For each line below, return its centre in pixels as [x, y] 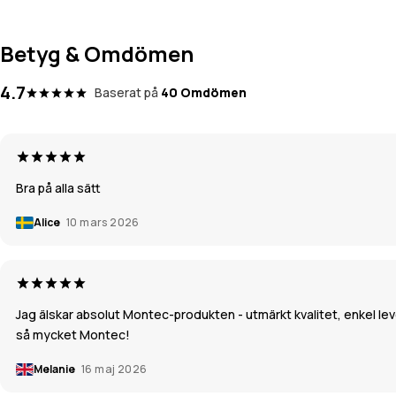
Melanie [55, 369]
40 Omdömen [204, 93]
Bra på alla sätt [58, 188]
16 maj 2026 [114, 369]
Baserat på [126, 93]
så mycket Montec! [73, 335]
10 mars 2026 [103, 223]
